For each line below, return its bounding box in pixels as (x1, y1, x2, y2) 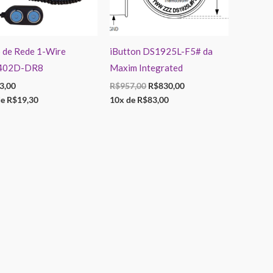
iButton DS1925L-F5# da (110, 46, 213, 57)
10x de (110, 95, 138, 105)
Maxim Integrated (110, 62, 183, 74)
